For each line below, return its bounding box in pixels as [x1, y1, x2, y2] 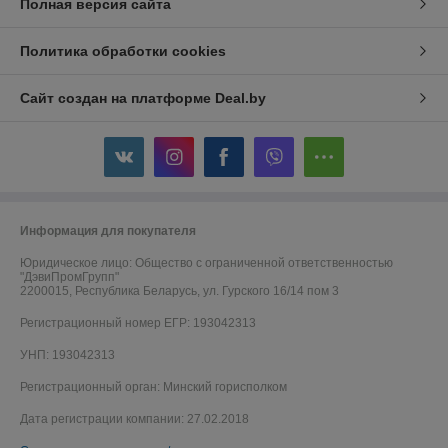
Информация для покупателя [20, 224, 196, 239]
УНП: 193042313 [20, 348, 115, 363]
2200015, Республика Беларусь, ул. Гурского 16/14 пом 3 [20, 284, 339, 299]
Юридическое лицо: [20, 256, 135, 271]
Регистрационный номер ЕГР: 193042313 [20, 316, 256, 331]
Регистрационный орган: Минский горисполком [20, 380, 287, 395]
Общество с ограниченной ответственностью [135, 256, 393, 271]
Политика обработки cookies [20, 43, 226, 60]
